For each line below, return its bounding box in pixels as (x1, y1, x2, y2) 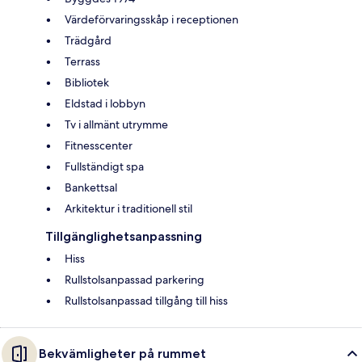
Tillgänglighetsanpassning (45, 229, 202, 245)
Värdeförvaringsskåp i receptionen (65, 12, 238, 27)
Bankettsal (65, 180, 117, 196)
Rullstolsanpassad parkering (65, 272, 204, 288)
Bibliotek (65, 75, 109, 90)
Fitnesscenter (65, 138, 133, 154)
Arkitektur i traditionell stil (65, 201, 192, 217)
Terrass (65, 54, 100, 69)
